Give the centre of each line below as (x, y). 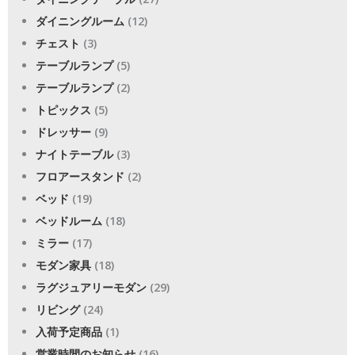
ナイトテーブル (74, 154)
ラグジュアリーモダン (91, 287)
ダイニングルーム (80, 21)
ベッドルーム (69, 220)
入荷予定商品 (69, 331)
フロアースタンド (80, 176)
